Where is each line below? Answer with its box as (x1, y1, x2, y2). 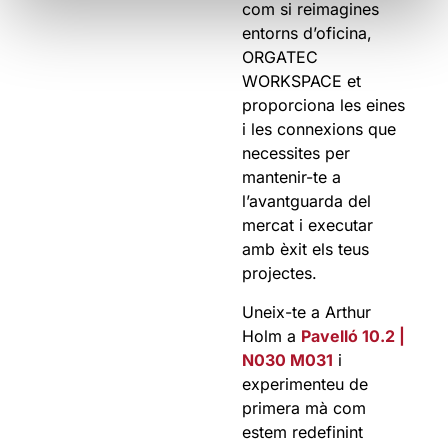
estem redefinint (242, 421, 364, 442)
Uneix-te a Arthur (242, 301, 372, 322)
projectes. (242, 263, 318, 284)
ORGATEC (242, 47, 319, 68)
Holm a (242, 325, 302, 346)
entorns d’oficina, (242, 23, 373, 44)
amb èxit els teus (242, 239, 370, 260)
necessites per (242, 143, 351, 164)
